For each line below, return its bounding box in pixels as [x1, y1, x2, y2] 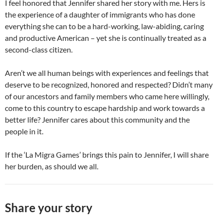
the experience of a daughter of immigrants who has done [5, 9, 195, 19]
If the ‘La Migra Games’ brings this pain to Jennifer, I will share [5, 149, 209, 159]
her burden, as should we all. [5, 161, 100, 171]
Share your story [5, 200, 92, 215]
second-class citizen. [5, 44, 74, 54]
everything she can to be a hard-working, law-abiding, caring [5, 21, 204, 31]
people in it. [5, 126, 45, 136]
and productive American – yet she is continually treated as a [5, 33, 206, 42]
